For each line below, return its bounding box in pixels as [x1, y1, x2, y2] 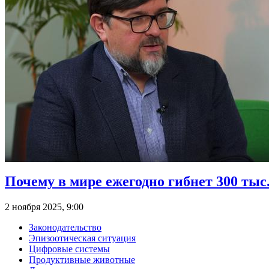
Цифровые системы [29, 244, 110, 255]
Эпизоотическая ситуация [29, 233, 136, 244]
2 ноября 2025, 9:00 [5, 202, 83, 213]
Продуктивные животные [29, 255, 135, 265]
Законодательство [29, 222, 101, 233]
